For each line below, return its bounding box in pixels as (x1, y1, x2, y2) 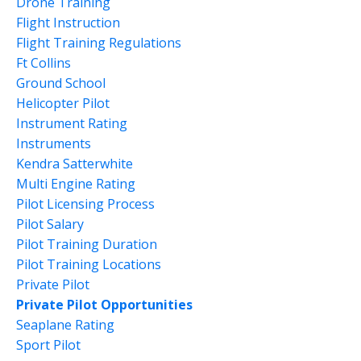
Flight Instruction (16, 14, 120, 31)
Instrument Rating (16, 114, 127, 132)
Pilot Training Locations (16, 255, 161, 273)
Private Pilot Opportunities (16, 296, 193, 313)
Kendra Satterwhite (16, 155, 133, 172)
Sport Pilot (16, 336, 81, 354)
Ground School (16, 74, 106, 92)
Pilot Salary (16, 215, 84, 233)
